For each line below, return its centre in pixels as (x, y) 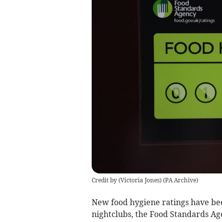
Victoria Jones (140, 180)
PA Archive (180, 180)
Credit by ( (106, 180)
